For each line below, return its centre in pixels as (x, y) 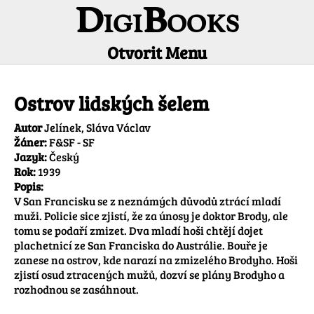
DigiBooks (157, 24)
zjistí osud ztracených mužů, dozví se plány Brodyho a (149, 275)
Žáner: (30, 142)
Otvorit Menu (157, 52)
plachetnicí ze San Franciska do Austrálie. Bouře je (141, 245)
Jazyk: (30, 157)
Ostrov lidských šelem (111, 103)
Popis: (29, 186)
